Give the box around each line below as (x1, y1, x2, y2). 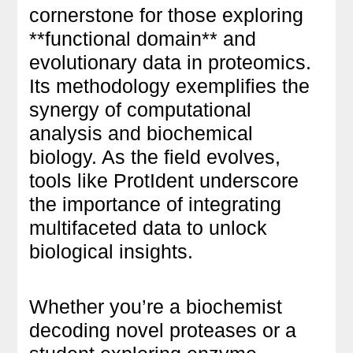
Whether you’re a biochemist (29, 295, 283, 318)
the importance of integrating (29, 192, 282, 215)
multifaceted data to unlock (29, 216, 268, 239)
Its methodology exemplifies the (29, 74, 310, 97)
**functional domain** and (29, 27, 257, 50)
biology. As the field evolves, (29, 145, 281, 168)
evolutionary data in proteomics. (29, 50, 312, 73)
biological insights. (29, 240, 194, 262)
